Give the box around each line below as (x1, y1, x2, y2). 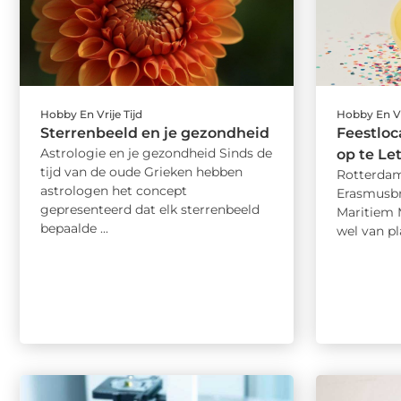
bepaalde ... (40, 219, 108, 236)
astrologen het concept (40, 182, 187, 199)
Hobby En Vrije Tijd (40, 107, 142, 121)
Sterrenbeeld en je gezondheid (40, 124, 269, 141)
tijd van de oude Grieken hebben (40, 163, 243, 180)
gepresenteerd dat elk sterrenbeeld (40, 200, 260, 218)
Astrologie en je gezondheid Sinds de (40, 144, 272, 161)
